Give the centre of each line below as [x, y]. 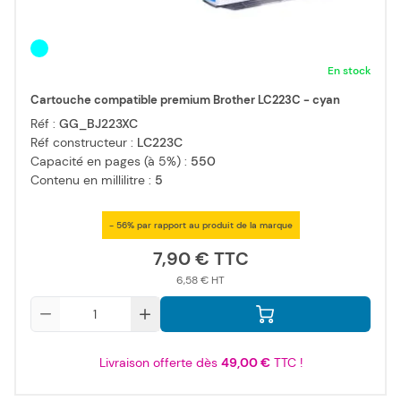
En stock [349, 71]
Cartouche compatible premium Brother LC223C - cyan [185, 100]
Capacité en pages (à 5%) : [111, 162]
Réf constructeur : [84, 143]
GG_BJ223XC [98, 124]
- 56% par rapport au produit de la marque [200, 226]
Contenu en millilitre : [93, 180]
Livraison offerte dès [160, 363]
